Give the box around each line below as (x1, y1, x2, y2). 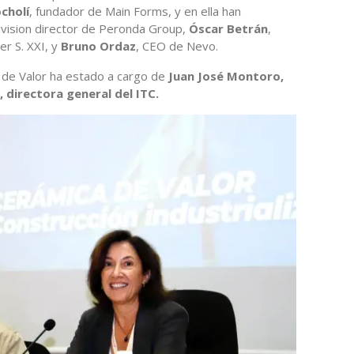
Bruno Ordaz (61, 37, 136, 54)
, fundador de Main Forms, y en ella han (29, 2, 241, 19)
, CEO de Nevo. (136, 37, 218, 54)
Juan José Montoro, (168, 67, 284, 84)
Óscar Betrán (189, 20, 268, 36)
